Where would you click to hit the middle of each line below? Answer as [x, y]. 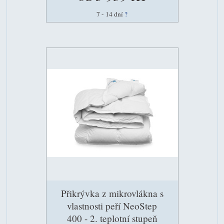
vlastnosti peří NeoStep [112, 206]
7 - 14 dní [110, 14]
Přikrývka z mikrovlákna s [112, 193]
